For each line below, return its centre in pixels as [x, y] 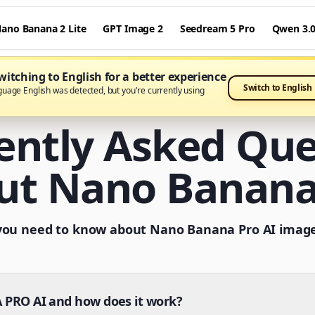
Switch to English [277, 88]
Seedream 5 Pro [217, 28]
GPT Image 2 [133, 28]
